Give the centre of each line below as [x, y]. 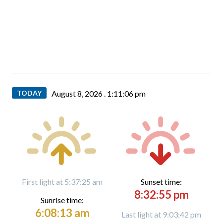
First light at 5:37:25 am [62, 182]
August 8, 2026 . [79, 93]
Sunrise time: [62, 200]
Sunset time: [161, 182]
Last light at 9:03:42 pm [161, 214]
